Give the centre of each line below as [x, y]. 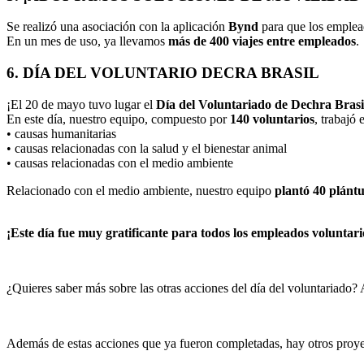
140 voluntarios [272, 119]
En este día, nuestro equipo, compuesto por [118, 119]
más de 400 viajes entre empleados [262, 41]
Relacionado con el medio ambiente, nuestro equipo [141, 190]
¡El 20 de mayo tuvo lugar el [81, 104]
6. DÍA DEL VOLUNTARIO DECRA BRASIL [163, 73]
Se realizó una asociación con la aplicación [117, 27]
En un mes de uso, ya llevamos [87, 41]
